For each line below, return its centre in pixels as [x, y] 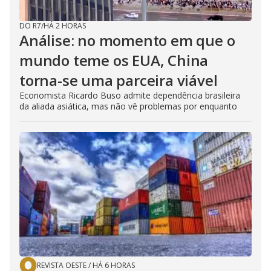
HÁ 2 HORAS [65, 26]
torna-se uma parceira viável [119, 80]
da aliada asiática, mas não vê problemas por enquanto [128, 106]
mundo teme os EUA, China [114, 60]
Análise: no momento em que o [127, 41]
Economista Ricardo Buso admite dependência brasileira [130, 96]
